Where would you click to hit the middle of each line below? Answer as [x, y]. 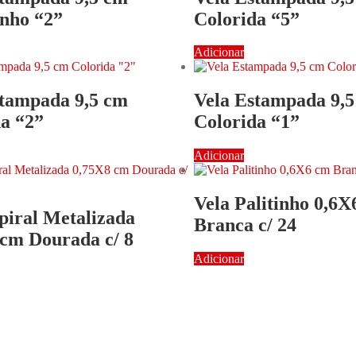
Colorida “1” [247, 122]
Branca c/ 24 [245, 225]
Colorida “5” [247, 19]
